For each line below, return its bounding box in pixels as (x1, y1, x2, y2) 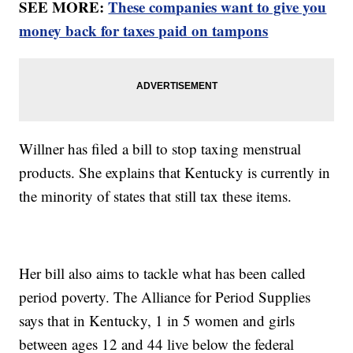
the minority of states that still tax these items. (19, 186, 292, 206)
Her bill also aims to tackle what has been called (19, 263, 307, 284)
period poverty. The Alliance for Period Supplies (19, 287, 311, 307)
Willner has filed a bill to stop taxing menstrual (19, 139, 302, 159)
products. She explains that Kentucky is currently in (19, 162, 331, 183)
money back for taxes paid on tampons (19, 20, 269, 42)
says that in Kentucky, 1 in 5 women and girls (19, 310, 295, 331)
